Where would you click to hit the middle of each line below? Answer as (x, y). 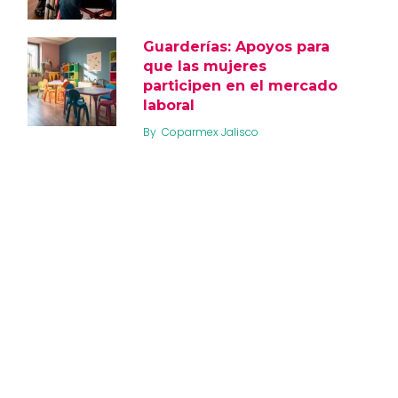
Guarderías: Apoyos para (236, 46)
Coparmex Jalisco (210, 131)
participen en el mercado (240, 85)
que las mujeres (205, 66)
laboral (169, 105)
